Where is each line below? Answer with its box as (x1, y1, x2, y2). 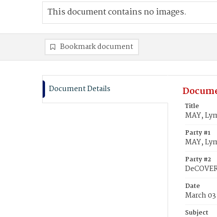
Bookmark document (60, 41, 133, 53)
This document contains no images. (47, 6, 186, 19)
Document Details (49, 83, 110, 95)
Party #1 (185, 128, 210, 138)
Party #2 (185, 155, 211, 165)
